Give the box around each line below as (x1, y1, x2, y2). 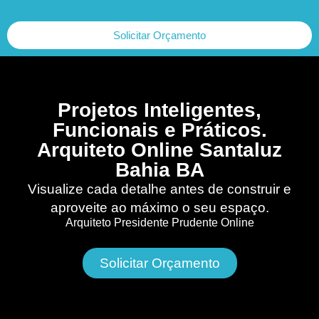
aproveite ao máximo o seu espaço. (50, 200, 269, 215)
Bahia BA (115, 159, 204, 181)
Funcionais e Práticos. (52, 119, 267, 141)
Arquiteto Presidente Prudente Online (65, 216, 254, 229)
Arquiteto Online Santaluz (37, 139, 282, 161)
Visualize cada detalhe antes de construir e (28, 182, 291, 197)
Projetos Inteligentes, (58, 99, 261, 121)
